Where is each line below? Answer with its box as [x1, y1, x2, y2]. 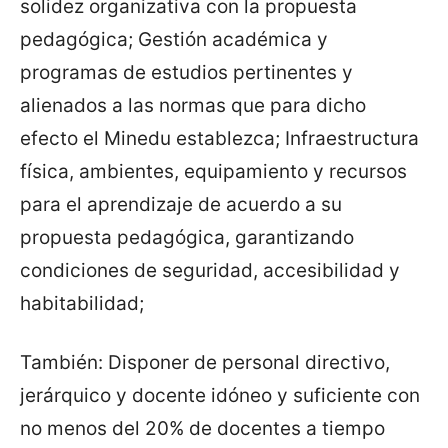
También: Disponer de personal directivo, [20, 351, 390, 375]
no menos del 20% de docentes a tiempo [20, 417, 385, 441]
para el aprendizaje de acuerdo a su [20, 193, 342, 217]
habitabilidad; [20, 292, 144, 316]
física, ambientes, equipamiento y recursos [20, 160, 407, 184]
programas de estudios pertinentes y [20, 61, 353, 85]
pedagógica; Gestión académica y [20, 28, 328, 52]
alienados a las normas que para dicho [20, 94, 366, 118]
